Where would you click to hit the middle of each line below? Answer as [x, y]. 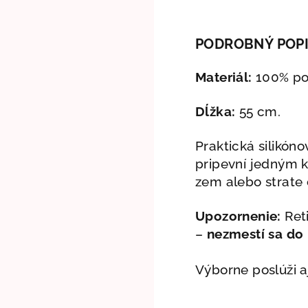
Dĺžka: [216, 111]
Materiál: [224, 77]
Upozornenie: [238, 216]
